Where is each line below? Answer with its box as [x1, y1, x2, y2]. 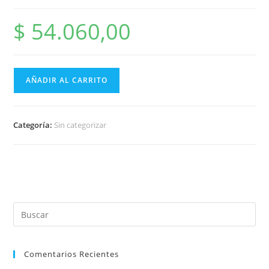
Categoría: [13, 119, 55, 131]
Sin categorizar [54, 119, 107, 131]
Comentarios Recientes [24, 249, 119, 260]
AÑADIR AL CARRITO [26, 75, 108, 86]
